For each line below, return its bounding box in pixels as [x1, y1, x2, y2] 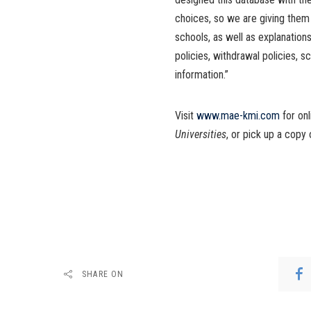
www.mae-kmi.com [196, 109, 280, 123]
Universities [175, 128, 226, 142]
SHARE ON [82, 269, 124, 280]
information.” [175, 68, 228, 82]
